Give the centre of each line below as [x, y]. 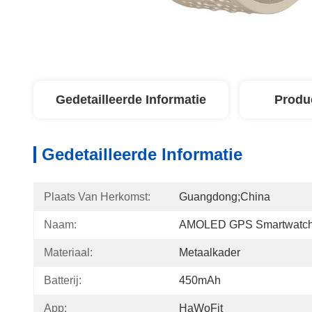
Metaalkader [210, 252]
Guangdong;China [225, 197]
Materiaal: [68, 252]
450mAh [200, 280]
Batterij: [63, 280]
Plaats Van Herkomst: [97, 197]
